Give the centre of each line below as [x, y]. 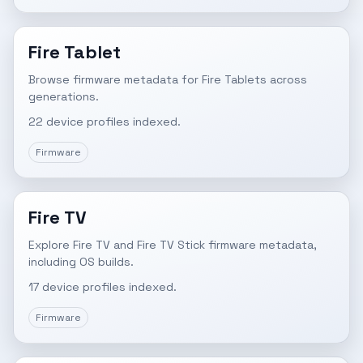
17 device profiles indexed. [102, 287]
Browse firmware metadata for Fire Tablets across [168, 79]
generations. [64, 96]
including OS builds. [81, 262]
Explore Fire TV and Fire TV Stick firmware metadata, [173, 245]
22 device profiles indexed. [105, 122]
